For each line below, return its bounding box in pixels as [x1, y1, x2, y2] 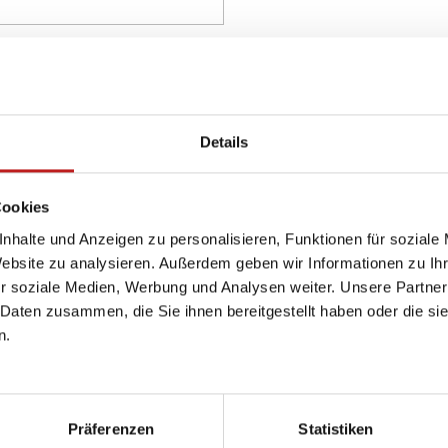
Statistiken [298, 420, 374, 438]
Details [199, 133, 249, 151]
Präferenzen [67, 420, 155, 438]
